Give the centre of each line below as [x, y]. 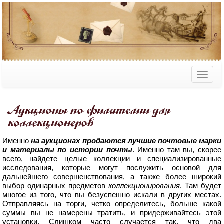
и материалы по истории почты [67, 150]
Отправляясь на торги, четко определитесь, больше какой [112, 204]
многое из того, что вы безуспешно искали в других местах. [112, 195]
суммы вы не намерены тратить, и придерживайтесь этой [112, 213]
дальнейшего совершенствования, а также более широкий [112, 177]
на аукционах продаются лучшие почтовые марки [126, 141]
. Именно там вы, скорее [177, 150]
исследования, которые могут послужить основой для [112, 168]
